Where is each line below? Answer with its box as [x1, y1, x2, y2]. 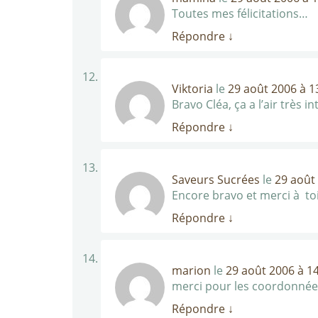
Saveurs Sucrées [172, 172, 260, 187]
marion [172, 263, 211, 278]
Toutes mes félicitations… [172, 6, 308, 21]
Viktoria [172, 81, 213, 97]
